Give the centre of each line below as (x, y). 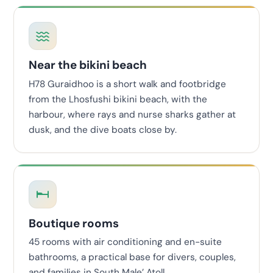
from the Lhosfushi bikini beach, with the (118, 99)
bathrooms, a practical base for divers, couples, (132, 257)
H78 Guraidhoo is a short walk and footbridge (127, 84)
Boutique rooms (74, 223)
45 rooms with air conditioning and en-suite (125, 242)
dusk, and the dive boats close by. (103, 129)
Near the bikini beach (88, 65)
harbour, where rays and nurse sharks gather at (132, 114)
